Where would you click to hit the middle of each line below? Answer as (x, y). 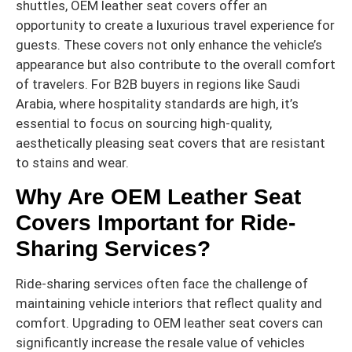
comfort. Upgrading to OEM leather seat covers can (169, 323)
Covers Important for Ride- (156, 223)
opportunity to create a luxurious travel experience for (175, 25)
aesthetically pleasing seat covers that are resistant (170, 143)
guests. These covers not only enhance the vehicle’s (169, 44)
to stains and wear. (72, 162)
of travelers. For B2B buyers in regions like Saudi (158, 84)
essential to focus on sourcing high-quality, (144, 123)
